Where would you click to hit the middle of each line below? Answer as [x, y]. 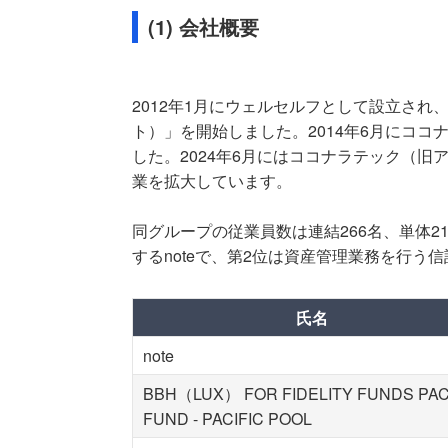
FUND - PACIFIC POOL [227, 418]
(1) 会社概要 [203, 26]
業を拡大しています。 [212, 180]
